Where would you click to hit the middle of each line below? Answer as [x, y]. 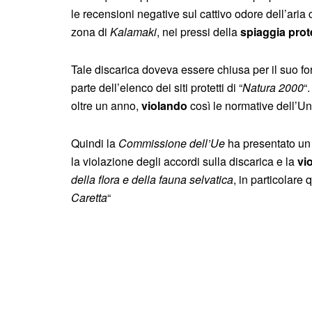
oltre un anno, [106, 105]
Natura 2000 [273, 87]
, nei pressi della [198, 31]
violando [164, 105]
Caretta [89, 197]
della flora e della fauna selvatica [152, 179]
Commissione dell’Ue [172, 143]
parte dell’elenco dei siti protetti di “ [157, 87]
